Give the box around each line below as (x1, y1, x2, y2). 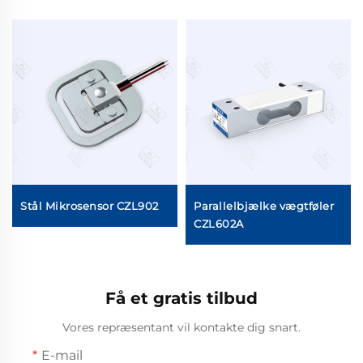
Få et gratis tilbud (105, 288, 258, 308)
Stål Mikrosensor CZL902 (20, 199, 159, 212)
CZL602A (194, 216, 244, 230)
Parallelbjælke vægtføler (194, 199, 334, 212)
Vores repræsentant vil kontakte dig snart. (62, 319, 301, 335)
